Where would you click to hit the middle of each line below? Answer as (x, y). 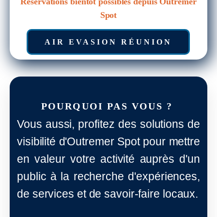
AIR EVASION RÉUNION (108, 42)
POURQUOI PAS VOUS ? (108, 106)
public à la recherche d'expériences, (108, 177)
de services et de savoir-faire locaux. (108, 194)
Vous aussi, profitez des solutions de (108, 124)
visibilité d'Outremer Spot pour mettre (108, 142)
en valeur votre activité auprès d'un (108, 159)
